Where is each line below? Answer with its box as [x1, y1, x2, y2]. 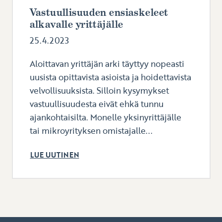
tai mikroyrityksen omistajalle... [29, 124, 153, 137]
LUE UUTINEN [30, 150, 79, 161]
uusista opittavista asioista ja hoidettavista [29, 71, 191, 84]
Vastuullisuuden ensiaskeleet [29, 6, 168, 19]
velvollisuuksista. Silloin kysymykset [29, 84, 169, 97]
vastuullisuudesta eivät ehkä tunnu [29, 98, 164, 111]
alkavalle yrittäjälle [29, 18, 123, 31]
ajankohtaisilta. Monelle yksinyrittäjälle [29, 111, 181, 124]
